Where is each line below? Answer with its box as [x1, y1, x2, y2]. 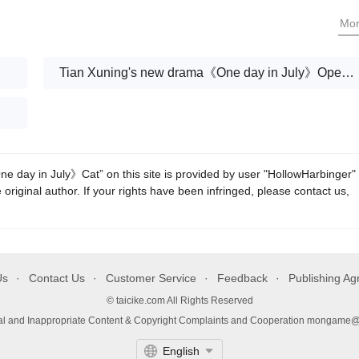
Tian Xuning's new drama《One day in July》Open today [341, 66, 354, 79]
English [163, 345, 200, 357]
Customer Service [106, 272, 196, 284]
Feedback [217, 272, 268, 284]
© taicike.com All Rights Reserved [106, 295, 253, 306]
